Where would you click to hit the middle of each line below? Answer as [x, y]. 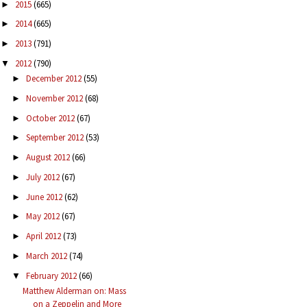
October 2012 [51, 118]
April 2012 [44, 236]
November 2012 [55, 98]
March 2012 [47, 256]
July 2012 [44, 177]
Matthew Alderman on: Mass [75, 291]
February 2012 [52, 275]
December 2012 [54, 79]
